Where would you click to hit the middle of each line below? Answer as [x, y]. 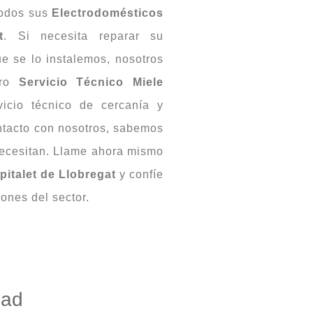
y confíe [140, 174]
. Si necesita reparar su [83, 36]
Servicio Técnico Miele [91, 82]
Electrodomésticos [108, 13]
